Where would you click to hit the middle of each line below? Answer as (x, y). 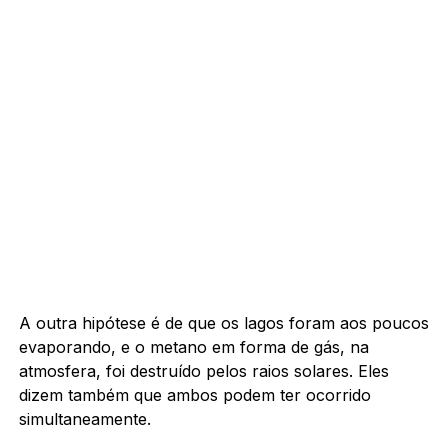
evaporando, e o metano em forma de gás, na (193, 346)
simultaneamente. (84, 418)
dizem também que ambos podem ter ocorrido (194, 394)
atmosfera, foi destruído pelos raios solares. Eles (203, 370)
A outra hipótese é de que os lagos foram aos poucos (223, 322)
